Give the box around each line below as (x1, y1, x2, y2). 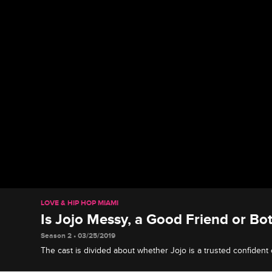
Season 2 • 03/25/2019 (41, 231, 116, 240)
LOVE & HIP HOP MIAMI (41, 198, 119, 208)
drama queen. (41, 257, 93, 268)
